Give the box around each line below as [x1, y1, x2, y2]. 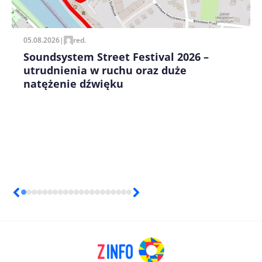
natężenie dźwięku [23, 76, 123, 91]
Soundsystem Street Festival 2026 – [23, 49, 209, 64]
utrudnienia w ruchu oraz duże [23, 63, 187, 77]
